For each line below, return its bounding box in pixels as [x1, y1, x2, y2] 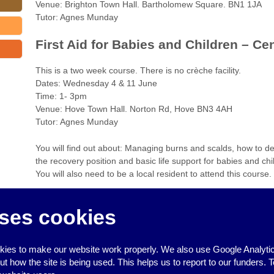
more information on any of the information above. [35, 208, 229, 218]
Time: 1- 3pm [35, 91, 87, 101]
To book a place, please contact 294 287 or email [35, 195, 228, 206]
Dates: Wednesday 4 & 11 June [35, 78, 157, 88]
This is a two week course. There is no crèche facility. [35, 65, 241, 75]
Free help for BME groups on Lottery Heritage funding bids [40, 237, 246, 247]
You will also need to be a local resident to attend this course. [35, 169, 272, 179]
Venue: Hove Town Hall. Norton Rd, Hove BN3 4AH [35, 103, 232, 114]
